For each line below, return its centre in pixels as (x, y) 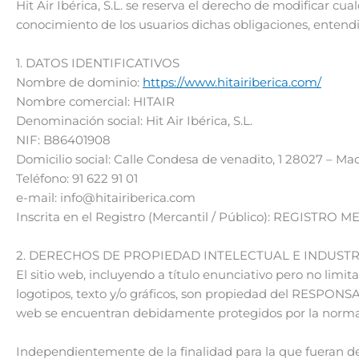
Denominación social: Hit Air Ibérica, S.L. (134, 120)
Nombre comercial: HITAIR (95, 101)
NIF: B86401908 (63, 139)
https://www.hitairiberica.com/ (232, 82)
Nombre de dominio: (79, 82)
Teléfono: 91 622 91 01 (77, 178)
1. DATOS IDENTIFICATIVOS (98, 63)
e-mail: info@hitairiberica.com (106, 197)
